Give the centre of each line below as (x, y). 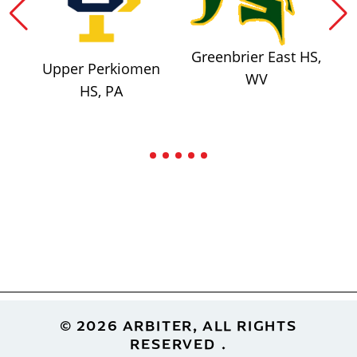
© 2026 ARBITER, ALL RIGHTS (178, 325)
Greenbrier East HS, (256, 57)
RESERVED (173, 343)
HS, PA (101, 90)
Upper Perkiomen (101, 68)
